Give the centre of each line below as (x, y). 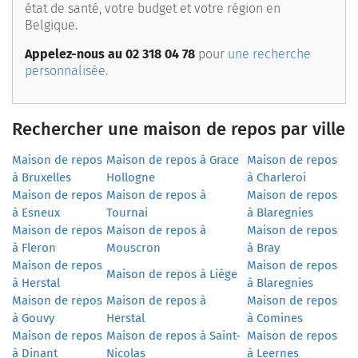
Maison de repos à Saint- (173, 335)
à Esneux (36, 212)
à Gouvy (33, 318)
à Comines (275, 318)
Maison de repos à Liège (172, 274)
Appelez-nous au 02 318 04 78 (110, 54)
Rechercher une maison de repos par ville (179, 129)
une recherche (269, 54)
